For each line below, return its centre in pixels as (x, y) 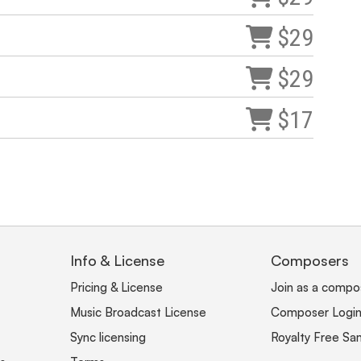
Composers (310, 260)
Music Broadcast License (138, 312)
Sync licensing (108, 337)
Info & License (117, 260)
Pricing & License (116, 287)
